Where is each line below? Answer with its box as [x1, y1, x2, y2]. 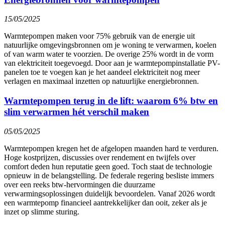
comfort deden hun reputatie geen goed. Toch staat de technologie [4, 162, 212, 171]
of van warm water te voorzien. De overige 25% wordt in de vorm [4, 50, 213, 59]
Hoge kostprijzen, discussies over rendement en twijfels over [4, 153, 195, 162]
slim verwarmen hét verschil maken [4, 106, 149, 118]
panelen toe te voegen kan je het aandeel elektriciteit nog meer [4, 68, 200, 77]
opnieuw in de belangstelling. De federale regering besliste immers [4, 171, 214, 180]
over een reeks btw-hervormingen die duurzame [4, 180, 155, 189]
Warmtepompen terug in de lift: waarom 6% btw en [4, 95, 218, 106]
